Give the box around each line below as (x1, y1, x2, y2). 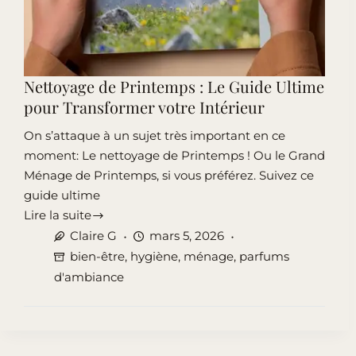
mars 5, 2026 (149, 228, 224, 244)
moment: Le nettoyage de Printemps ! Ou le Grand (24, 148, 325, 164)
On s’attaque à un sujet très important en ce (24, 128, 285, 144)
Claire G (69, 228, 117, 244)
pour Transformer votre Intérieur (24, 96, 265, 118)
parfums (238, 249, 289, 265)
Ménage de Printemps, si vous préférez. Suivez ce (24, 168, 314, 184)
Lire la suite (24, 207, 91, 223)
